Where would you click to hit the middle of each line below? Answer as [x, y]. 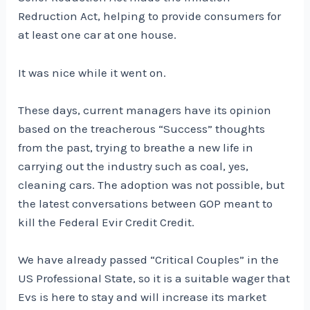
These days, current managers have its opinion [145, 110]
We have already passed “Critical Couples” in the [149, 259]
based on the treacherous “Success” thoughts [142, 128]
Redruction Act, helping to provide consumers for [150, 16]
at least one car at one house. [98, 35]
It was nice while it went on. [92, 72]
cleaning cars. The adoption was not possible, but [152, 184]
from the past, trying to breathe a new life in [136, 147]
